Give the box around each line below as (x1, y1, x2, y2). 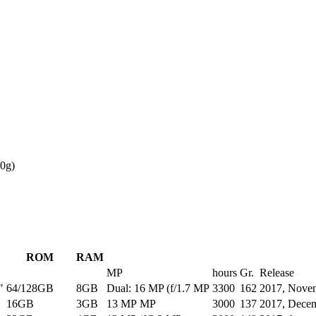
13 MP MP (107, 298, 156, 310)
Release (260, 267, 294, 279)
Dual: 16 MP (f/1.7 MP (107, 282, 209, 295)
